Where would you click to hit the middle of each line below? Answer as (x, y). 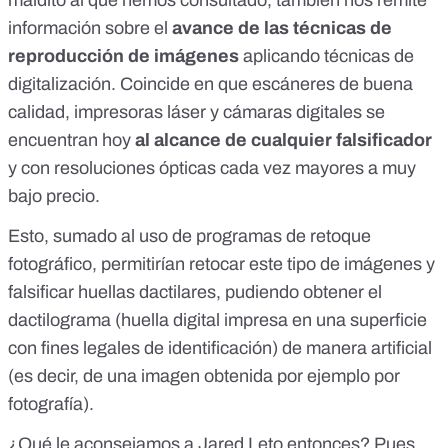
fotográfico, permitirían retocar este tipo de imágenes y (221, 264)
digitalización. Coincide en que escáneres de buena (210, 84)
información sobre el (90, 28)
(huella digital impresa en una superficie (269, 320)
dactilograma (59, 320)
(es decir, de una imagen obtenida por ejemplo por (204, 376)
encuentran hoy (71, 140)
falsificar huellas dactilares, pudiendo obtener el (195, 292)
